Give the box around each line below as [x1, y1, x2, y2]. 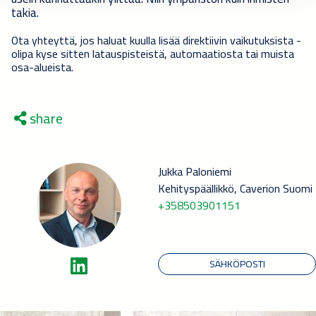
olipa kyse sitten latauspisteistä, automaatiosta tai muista [11, 42, 294, 64]
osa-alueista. [11, 56, 73, 78]
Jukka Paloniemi [158, 160, 231, 182]
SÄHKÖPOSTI [209, 254, 265, 273]
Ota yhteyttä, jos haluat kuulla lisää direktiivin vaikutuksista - [11, 29, 301, 51]
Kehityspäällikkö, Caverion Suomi [158, 177, 312, 199]
